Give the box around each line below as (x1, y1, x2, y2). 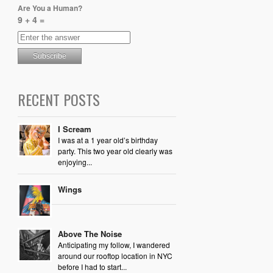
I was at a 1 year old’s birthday (57, 135, 158, 146)
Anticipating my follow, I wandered (57, 239, 170, 250)
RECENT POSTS (17, 88, 100, 111)
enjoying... (57, 157, 92, 168)
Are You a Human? (17, 2, 82, 13)
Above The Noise (57, 228, 122, 240)
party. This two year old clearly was (57, 146, 172, 157)
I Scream (57, 123, 91, 135)
